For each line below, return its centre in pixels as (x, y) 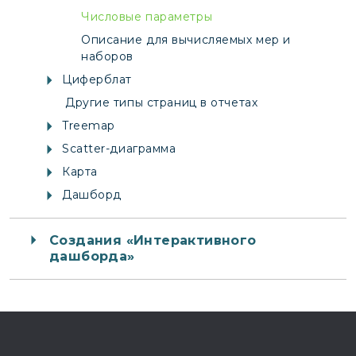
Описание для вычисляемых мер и (186, 39)
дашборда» (92, 256)
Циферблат (97, 79)
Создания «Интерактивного (153, 240)
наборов (107, 56)
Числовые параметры (147, 16)
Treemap (89, 125)
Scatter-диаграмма (119, 148)
